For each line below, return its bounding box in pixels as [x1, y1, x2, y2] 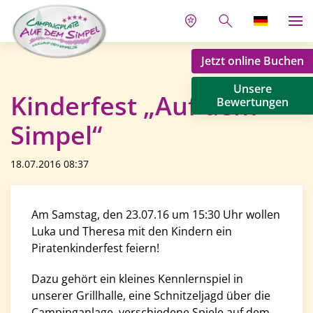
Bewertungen [216, 94, 289, 110]
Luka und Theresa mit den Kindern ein [31, 224, 232, 239]
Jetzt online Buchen [201, 53, 304, 68]
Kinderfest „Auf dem [10, 89, 257, 122]
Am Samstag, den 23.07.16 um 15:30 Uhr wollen [31, 207, 280, 222]
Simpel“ [10, 118, 102, 152]
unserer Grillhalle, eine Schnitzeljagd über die [31, 288, 270, 303]
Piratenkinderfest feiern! [31, 240, 159, 256]
